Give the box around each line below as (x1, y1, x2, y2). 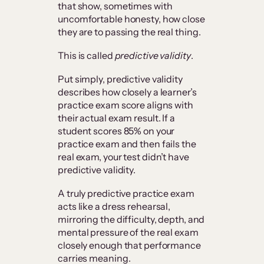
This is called (58, 49, 115, 62)
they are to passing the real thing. (58, 26, 201, 38)
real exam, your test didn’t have (58, 151, 189, 163)
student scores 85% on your (58, 125, 175, 137)
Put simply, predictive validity (58, 73, 183, 85)
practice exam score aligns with (58, 99, 193, 111)
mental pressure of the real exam (58, 226, 199, 239)
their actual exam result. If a (58, 112, 175, 124)
